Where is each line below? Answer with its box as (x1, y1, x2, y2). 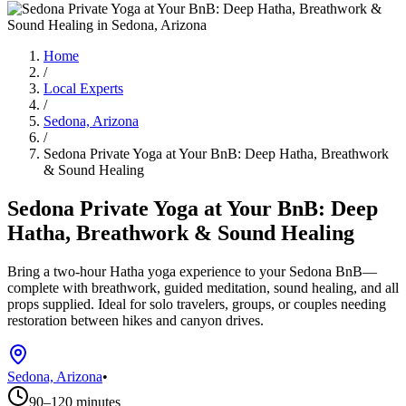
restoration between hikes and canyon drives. (7, 312, 264, 328)
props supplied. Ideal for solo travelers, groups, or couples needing (7, 295, 386, 312)
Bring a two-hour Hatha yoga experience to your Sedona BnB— (7, 263, 377, 279)
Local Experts (43, 80, 123, 96)
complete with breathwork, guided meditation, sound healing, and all (7, 279, 399, 295)
